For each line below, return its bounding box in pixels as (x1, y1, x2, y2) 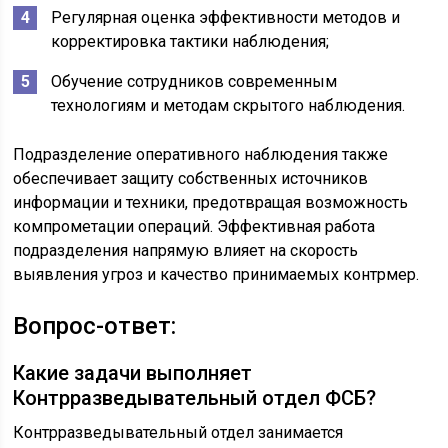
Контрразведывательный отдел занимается (13, 423, 344, 443)
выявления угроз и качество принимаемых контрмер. (13, 265, 420, 285)
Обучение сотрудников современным (51, 72, 338, 92)
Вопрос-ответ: (13, 312, 177, 341)
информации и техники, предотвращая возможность (13, 193, 409, 213)
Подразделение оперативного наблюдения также (13, 145, 389, 165)
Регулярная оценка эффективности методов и (51, 8, 401, 28)
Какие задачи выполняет (13, 361, 253, 386)
